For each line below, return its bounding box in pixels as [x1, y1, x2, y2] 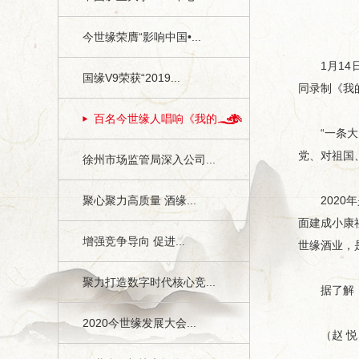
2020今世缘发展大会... [83, 317, 196, 329]
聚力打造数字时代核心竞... [83, 276, 216, 288]
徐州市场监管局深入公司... [83, 153, 216, 166]
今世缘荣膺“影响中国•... [83, 30, 201, 43]
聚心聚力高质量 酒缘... [83, 194, 196, 207]
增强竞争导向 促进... [83, 235, 185, 248]
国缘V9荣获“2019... [83, 71, 180, 84]
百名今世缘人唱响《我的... [94, 112, 227, 125]
